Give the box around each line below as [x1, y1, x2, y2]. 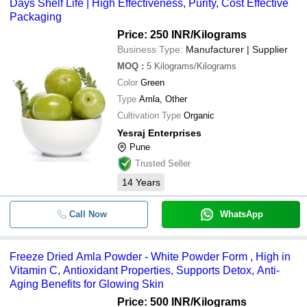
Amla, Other [139, 93, 187, 104]
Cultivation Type [117, 110, 181, 121]
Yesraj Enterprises [117, 127, 201, 138]
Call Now [69, 208, 107, 219]
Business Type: [117, 43, 183, 55]
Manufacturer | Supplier [186, 43, 288, 55]
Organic [184, 110, 214, 121]
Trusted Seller [135, 158, 191, 169]
